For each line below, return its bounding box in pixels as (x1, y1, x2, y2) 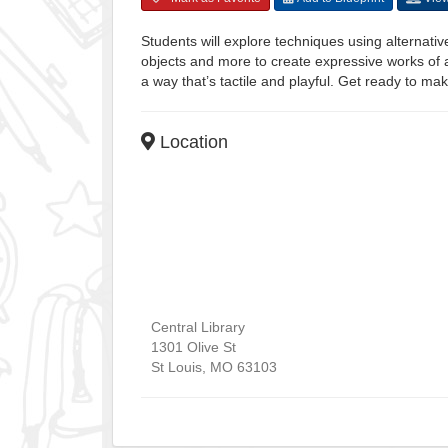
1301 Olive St (151, 338, 236, 355)
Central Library (151, 318, 245, 335)
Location (155, 131, 228, 152)
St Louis (151, 358, 202, 375)
